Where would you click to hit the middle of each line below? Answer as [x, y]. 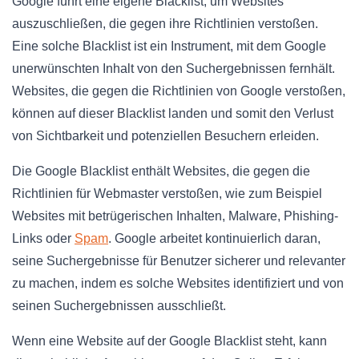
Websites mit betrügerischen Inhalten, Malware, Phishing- [175, 216]
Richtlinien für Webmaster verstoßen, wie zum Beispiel [167, 193]
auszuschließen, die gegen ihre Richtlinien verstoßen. [165, 23]
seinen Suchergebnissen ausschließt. [119, 305]
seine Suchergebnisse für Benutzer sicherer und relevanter [179, 260]
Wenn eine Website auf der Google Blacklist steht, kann [169, 341]
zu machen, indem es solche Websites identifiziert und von [178, 283]
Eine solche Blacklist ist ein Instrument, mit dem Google [169, 46]
